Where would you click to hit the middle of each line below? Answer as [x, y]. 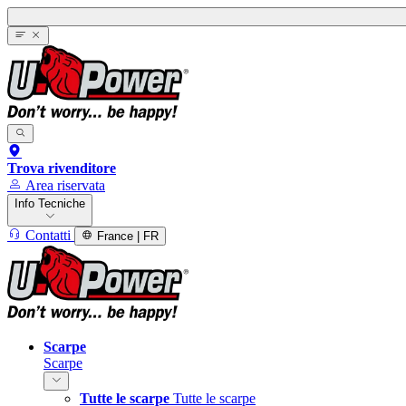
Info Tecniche [50, 203]
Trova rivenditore [62, 168]
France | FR [128, 236]
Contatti [48, 235]
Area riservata [65, 185]
